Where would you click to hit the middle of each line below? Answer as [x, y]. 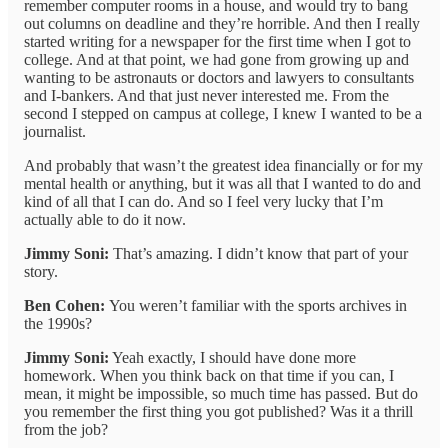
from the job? [66, 430]
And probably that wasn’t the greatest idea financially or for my [223, 166]
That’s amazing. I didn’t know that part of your [258, 254]
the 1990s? [58, 324]
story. [41, 272]
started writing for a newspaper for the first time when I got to [217, 42]
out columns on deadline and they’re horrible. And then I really [222, 24]
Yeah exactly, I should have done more [232, 358]
